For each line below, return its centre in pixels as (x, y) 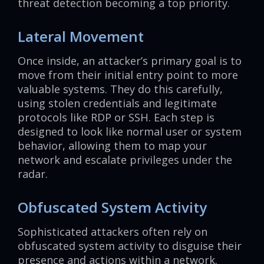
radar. (33, 174)
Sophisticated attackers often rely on (113, 232)
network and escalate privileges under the (125, 160)
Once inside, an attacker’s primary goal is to (130, 61)
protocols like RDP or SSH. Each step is (116, 118)
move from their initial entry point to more (128, 75)
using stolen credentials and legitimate (117, 103)
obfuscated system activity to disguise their (130, 246)
